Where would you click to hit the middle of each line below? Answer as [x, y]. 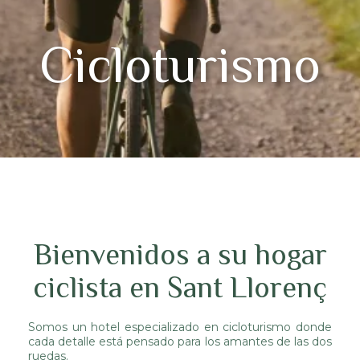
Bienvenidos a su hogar [180, 254]
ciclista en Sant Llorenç [180, 287]
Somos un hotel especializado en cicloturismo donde [180, 327]
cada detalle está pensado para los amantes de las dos [180, 342]
